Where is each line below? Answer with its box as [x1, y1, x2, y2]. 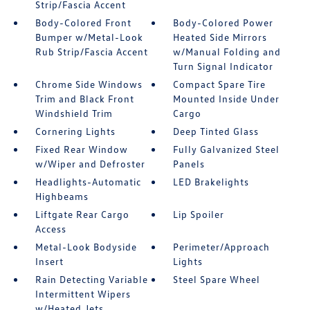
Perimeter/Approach [173, 241, 271, 253]
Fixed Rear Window [35, 143, 128, 155]
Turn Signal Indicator [173, 60, 274, 72]
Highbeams [35, 190, 89, 202]
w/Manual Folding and [173, 46, 282, 57]
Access [35, 223, 66, 235]
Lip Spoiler [173, 208, 225, 220]
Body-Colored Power [173, 17, 274, 28]
